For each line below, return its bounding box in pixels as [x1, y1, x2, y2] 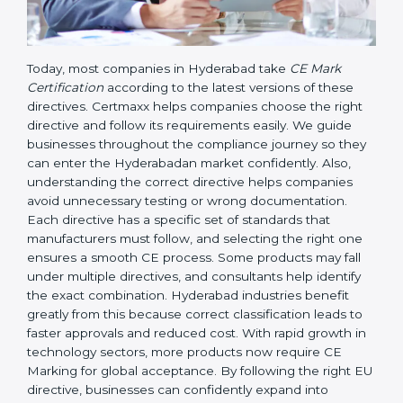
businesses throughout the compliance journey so [27, 212, 336, 228]
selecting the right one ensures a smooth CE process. [27, 326, 357, 341]
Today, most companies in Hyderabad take [27, 137, 290, 152]
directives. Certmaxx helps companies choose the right [27, 175, 363, 190]
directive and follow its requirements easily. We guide [27, 193, 352, 209]
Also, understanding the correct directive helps [27, 250, 314, 265]
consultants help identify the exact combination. [27, 363, 320, 379]
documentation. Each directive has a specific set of [27, 288, 339, 303]
